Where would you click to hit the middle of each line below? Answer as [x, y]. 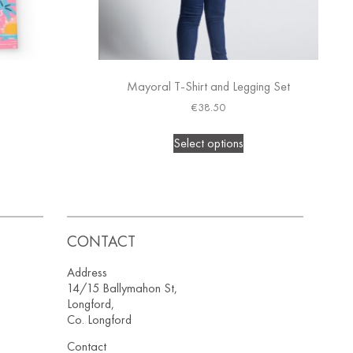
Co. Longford [100, 319]
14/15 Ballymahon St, [123, 288]
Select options [209, 143]
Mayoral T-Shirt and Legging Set [209, 86]
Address [87, 272]
